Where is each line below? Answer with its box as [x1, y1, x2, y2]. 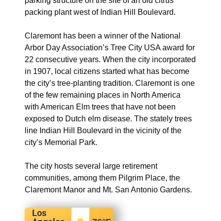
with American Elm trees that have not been [25, 103, 176, 111]
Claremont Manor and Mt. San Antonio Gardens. [25, 185, 192, 194]
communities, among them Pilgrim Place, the [25, 174, 180, 182]
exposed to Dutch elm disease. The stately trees [25, 114, 192, 123]
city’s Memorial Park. [25, 138, 97, 147]
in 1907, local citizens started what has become [25, 67, 189, 75]
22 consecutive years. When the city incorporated [25, 55, 196, 64]
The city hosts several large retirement [25, 162, 157, 170]
